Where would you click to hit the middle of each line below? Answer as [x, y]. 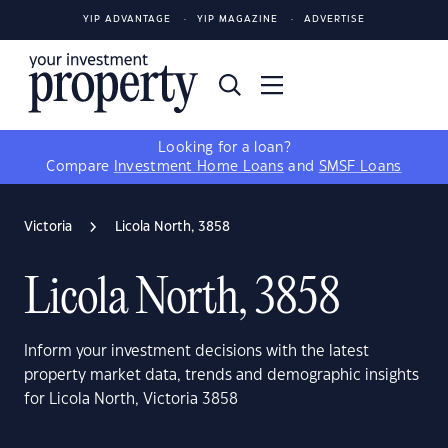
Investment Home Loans [199, 167]
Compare [80, 167]
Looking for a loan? [224, 148]
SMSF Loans [360, 167]
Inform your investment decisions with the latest [196, 351]
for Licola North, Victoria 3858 [131, 399]
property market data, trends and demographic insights [221, 375]
